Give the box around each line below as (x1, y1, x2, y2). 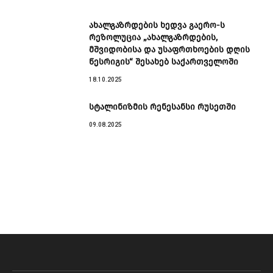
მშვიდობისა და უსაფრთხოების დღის (89, 44, 250, 55)
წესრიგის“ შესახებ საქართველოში (89, 57, 238, 68)
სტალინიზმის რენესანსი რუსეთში (89, 102, 236, 113)
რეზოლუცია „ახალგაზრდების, (89, 32, 218, 43)
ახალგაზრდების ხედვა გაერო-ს (89, 20, 225, 31)
